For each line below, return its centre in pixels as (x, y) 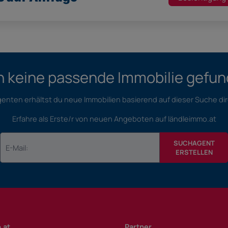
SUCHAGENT (194, 143)
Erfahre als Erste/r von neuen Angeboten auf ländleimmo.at (114, 119)
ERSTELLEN (194, 152)
